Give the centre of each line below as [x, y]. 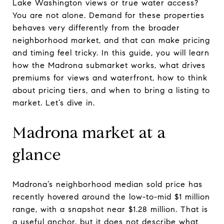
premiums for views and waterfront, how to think [110, 78]
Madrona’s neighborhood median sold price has [107, 184]
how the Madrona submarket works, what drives [109, 65]
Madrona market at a [89, 132]
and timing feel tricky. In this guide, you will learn [111, 53]
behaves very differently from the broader [96, 28]
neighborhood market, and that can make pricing [111, 40]
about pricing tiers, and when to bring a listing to [111, 90]
